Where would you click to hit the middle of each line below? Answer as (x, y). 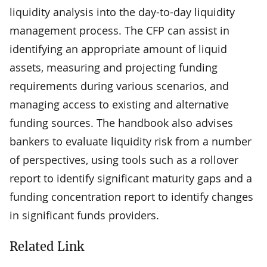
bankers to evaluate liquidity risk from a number (131, 141)
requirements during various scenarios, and (119, 86)
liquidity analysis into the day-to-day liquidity (122, 12)
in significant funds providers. (84, 215)
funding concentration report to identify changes (131, 196)
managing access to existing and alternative (119, 104)
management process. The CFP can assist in (119, 30)
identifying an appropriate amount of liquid (118, 49)
